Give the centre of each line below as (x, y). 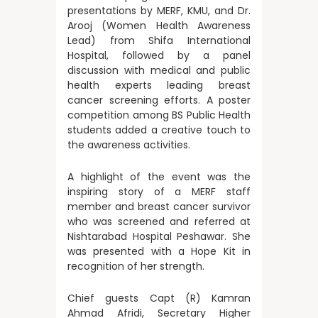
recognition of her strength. (136, 266)
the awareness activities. (129, 145)
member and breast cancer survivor (159, 207)
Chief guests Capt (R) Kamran (159, 298)
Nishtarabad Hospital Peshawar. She (159, 236)
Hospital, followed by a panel (159, 55)
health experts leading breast (159, 85)
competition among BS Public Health (159, 115)
